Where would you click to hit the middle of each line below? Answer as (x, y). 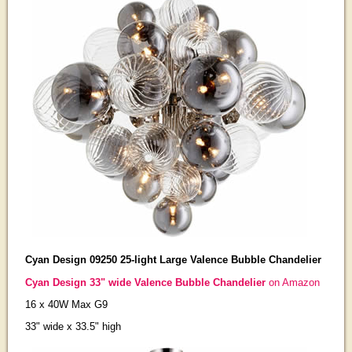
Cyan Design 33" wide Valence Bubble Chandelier (145, 282)
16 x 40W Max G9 (66, 305)
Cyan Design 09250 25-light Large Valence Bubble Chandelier (173, 260)
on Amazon (292, 282)
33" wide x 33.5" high (73, 327)
